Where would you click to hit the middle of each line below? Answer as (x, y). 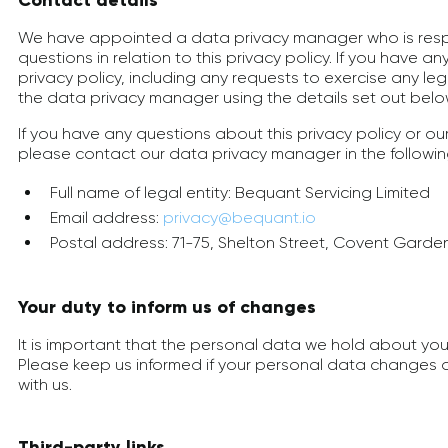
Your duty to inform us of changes (167, 307)
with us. (45, 384)
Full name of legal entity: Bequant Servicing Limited (240, 192)
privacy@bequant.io (239, 217)
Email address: (106, 217)
